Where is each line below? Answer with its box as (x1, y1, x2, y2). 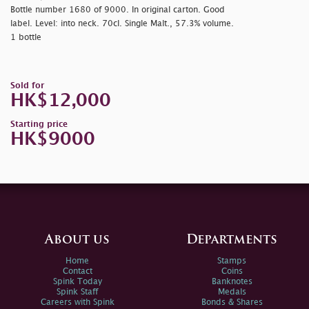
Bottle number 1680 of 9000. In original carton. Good (10, 6, 225, 14)
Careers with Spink (40, 299, 114, 307)
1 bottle (10, 34, 41, 42)
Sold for (10, 82, 44, 90)
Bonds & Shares (201, 299, 263, 307)
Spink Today (52, 278, 102, 286)
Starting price (10, 121, 68, 129)
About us (45, 234, 110, 248)
